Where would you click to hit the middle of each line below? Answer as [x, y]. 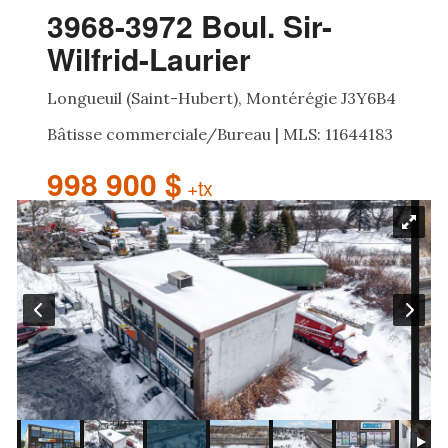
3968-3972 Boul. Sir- [189, 25]
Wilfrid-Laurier [149, 58]
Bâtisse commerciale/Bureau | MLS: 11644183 [220, 134]
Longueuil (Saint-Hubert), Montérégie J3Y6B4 [221, 98]
